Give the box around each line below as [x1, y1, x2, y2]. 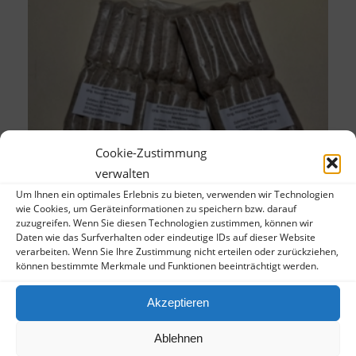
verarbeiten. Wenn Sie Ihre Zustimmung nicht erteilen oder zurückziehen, [16, 244, 339, 258]
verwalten [95, 164, 149, 181]
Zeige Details [222, 328, 277, 341]
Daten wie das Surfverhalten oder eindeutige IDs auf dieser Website [16, 230, 315, 244]
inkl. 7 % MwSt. [27, 277, 108, 293]
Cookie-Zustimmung [95, 144, 207, 161]
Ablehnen [153, 331, 203, 345]
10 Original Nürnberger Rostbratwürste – [39, 215, 268, 230]
